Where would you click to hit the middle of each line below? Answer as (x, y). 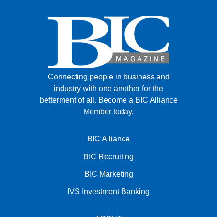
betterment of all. (69, 100)
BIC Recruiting (108, 156)
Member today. (108, 111)
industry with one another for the (108, 88)
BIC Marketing (108, 174)
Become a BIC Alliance (138, 100)
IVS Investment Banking (108, 192)
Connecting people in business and (108, 77)
